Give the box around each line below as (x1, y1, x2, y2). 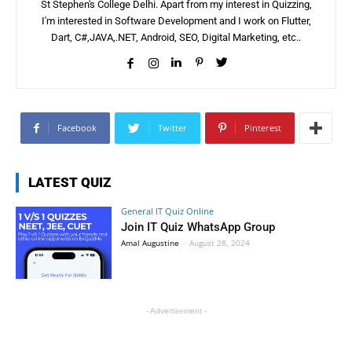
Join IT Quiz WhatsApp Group (121, 220, 276, 235)
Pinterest (244, 122, 281, 134)
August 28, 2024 (189, 237, 251, 249)
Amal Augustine (121, 237, 180, 249)
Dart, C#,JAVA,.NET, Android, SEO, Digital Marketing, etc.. (51, 31, 301, 44)
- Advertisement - (145, 306, 207, 316)
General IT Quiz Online (121, 205, 214, 218)
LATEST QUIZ (28, 174, 111, 191)
